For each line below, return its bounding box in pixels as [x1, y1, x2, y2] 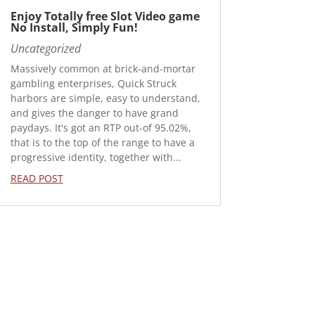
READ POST [10, 171, 63, 185]
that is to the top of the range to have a [10, 135, 195, 149]
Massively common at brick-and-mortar [10, 61, 195, 75]
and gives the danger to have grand [10, 105, 179, 120]
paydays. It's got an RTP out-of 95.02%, [10, 120, 191, 134]
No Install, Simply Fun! [10, 19, 138, 35]
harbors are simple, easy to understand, [10, 91, 200, 105]
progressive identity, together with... [10, 150, 181, 164]
